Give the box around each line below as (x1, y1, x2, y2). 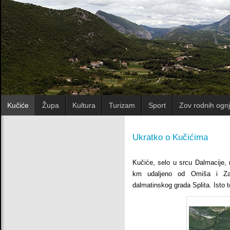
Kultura (72, 101, 95, 109)
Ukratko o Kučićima (132, 132, 208, 142)
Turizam (109, 101, 135, 109)
